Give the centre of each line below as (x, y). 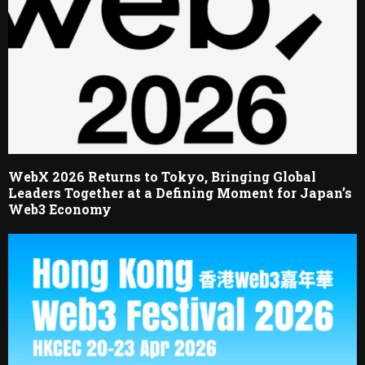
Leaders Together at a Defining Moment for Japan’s (180, 192)
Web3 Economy (60, 209)
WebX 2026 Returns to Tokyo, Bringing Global (162, 176)
